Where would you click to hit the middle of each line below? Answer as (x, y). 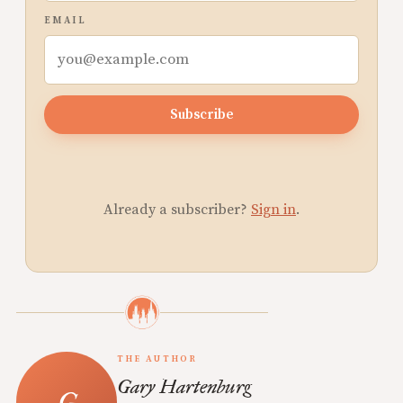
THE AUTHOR (157, 359)
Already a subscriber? (177, 210)
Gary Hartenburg (184, 386)
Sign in (273, 210)
